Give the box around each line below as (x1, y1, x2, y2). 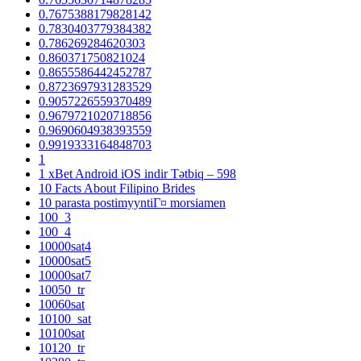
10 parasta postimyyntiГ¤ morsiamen (39, 195, 226, 210)
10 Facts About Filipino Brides (39, 180, 195, 195)
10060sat (39, 297, 85, 311)
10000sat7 (39, 268, 91, 282)
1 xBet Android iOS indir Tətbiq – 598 (39, 166, 236, 180)
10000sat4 (39, 239, 91, 253)
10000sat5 (39, 253, 91, 268)
